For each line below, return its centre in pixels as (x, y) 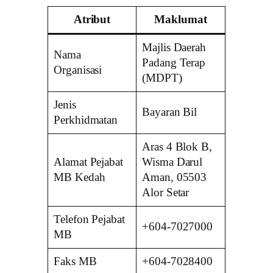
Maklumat (181, 19)
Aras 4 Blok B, (177, 147)
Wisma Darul (172, 162)
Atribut (92, 19)
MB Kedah (80, 177)
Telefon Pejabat (89, 219)
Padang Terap (174, 62)
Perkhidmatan (86, 120)
